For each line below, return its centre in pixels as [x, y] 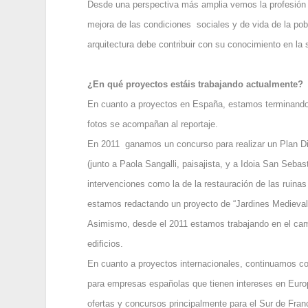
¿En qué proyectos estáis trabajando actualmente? [196, 85]
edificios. [106, 244]
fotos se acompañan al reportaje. [153, 124]
